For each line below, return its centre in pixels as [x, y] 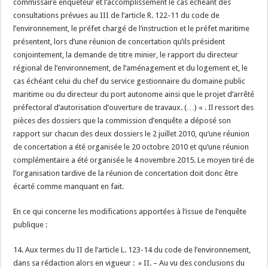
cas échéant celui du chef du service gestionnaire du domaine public [130, 81]
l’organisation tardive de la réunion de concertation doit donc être [126, 173]
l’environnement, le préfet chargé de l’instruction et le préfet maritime [132, 28]
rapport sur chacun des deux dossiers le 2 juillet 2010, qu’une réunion [132, 134]
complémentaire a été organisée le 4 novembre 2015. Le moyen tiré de [134, 160]
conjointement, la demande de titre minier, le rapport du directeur [126, 55]
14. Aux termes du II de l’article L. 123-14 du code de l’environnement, [132, 250]
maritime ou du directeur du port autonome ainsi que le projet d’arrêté [134, 94]
